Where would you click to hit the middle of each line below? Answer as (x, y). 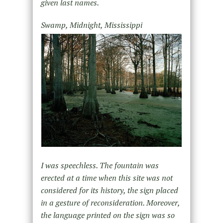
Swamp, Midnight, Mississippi (91, 25)
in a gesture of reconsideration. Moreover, (110, 202)
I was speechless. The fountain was (100, 165)
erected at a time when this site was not (107, 177)
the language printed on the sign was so (108, 215)
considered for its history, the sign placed (109, 190)
